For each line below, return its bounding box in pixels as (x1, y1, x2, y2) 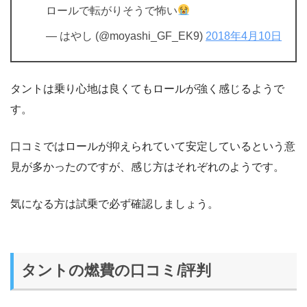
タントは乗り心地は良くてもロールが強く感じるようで (10, 82, 284, 95)
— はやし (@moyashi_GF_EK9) (46, 29, 206, 42)
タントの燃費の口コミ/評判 (21, 262, 212, 280)
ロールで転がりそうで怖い (46, 4, 177, 16)
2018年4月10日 (206, 29, 282, 42)
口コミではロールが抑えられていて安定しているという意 (10, 140, 295, 152)
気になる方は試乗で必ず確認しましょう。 (10, 197, 219, 210)
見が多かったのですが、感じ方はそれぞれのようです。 (10, 160, 284, 173)
